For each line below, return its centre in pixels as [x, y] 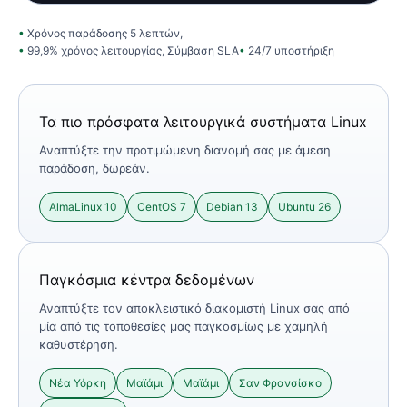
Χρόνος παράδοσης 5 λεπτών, [105, 33]
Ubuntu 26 [304, 206]
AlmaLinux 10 [83, 206]
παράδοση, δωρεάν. [94, 168]
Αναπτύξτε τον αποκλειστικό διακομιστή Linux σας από [194, 308]
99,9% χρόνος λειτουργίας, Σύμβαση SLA [133, 50]
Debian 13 [232, 206]
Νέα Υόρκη [78, 382]
